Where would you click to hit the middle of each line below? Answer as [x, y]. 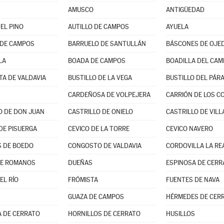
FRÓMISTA [83, 180]
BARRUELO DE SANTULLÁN [107, 44]
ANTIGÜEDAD [185, 10]
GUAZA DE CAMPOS [96, 197]
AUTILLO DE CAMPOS [98, 27]
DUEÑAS [80, 163]
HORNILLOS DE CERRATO [104, 214]
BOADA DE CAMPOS [96, 61]
